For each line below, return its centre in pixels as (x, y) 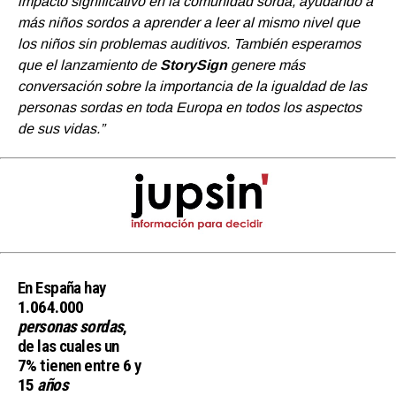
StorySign (194, 65)
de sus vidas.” (61, 129)
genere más (266, 65)
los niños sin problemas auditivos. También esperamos (189, 44)
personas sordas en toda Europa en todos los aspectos (190, 108)
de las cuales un (69, 346)
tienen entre (80, 366)
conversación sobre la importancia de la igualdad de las (192, 87)
